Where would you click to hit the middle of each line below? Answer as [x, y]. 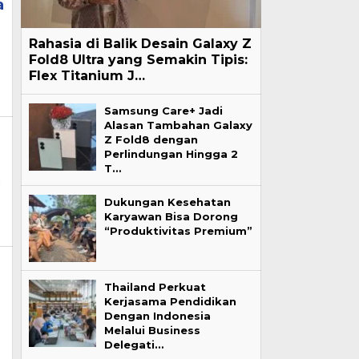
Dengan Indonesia [157, 316]
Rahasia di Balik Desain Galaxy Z [140, 44]
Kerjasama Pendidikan [170, 301]
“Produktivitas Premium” [178, 231]
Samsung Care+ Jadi [163, 111]
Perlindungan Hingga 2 [171, 154]
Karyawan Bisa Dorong [171, 216]
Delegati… [133, 345]
